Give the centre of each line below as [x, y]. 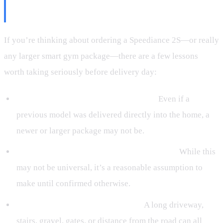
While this [196, 152]
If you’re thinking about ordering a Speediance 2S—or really [111, 40]
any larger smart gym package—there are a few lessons [101, 56]
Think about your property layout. [79, 205]
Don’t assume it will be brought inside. [86, 99]
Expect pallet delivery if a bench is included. [97, 152]
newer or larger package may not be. [80, 130]
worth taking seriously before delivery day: [80, 72]
